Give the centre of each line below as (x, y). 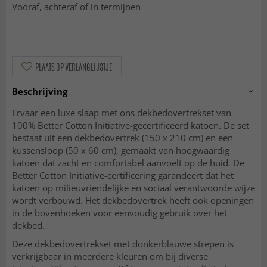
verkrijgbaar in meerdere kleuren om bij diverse (110, 257)
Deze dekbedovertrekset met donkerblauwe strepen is (123, 244)
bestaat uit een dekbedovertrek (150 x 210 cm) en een (122, 138)
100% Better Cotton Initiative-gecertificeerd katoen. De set (131, 125)
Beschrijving (40, 91)
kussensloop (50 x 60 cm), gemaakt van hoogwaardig (121, 150)
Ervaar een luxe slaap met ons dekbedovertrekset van (122, 113)
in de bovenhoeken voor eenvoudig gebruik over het (119, 213)
